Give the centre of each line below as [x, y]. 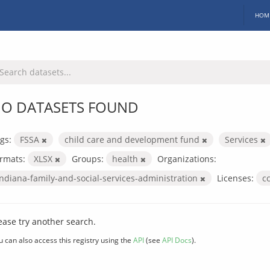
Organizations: [187, 159]
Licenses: [235, 178]
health [126, 159]
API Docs [177, 240]
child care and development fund [133, 139]
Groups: [88, 159]
